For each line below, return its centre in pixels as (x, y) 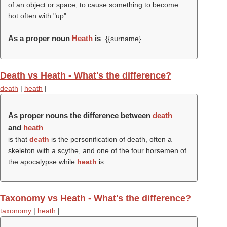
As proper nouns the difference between (80, 115)
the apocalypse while (43, 162)
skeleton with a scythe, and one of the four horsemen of (97, 150)
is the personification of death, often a (110, 139)
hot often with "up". (38, 16)
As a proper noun (40, 38)
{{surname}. (123, 39)
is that (19, 139)
